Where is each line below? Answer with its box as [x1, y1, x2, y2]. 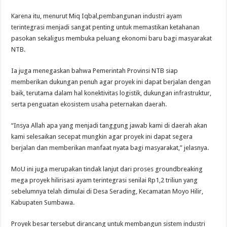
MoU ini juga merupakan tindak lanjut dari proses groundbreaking [11, 165, 203, 173]
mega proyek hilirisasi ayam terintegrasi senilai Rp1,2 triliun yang [11, 176, 198, 184]
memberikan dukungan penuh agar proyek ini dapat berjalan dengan [11, 78, 211, 86]
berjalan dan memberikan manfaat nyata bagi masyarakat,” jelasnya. [11, 143, 209, 152]
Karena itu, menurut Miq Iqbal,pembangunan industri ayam [11, 12, 182, 20]
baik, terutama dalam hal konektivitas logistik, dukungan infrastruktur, [11, 89, 212, 97]
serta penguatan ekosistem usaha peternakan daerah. [11, 100, 167, 108]
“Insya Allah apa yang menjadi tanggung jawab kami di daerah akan [11, 121, 208, 129]
